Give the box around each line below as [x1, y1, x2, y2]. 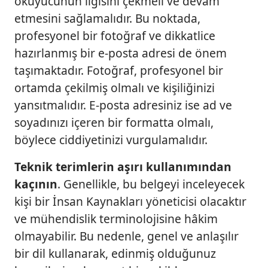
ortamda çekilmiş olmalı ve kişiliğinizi [14, 80, 215, 96]
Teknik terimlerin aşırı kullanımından [14, 159, 232, 175]
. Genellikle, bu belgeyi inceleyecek [57, 176, 245, 193]
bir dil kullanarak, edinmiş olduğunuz [14, 245, 216, 262]
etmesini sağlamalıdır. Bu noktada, [14, 10, 200, 27]
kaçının [14, 176, 57, 193]
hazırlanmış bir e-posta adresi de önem [14, 45, 227, 62]
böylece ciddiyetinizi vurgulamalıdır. [14, 132, 208, 148]
